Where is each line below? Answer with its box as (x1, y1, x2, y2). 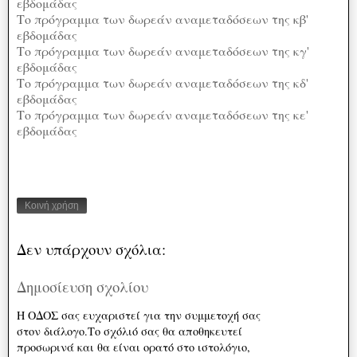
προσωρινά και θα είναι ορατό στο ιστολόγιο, (17, 339, 250, 355)
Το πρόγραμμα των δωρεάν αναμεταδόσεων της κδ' (17, 73, 308, 91)
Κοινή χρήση (25, 200, 79, 212)
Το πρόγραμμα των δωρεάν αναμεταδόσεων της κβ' (17, 10, 308, 27)
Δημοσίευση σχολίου (17, 276, 148, 296)
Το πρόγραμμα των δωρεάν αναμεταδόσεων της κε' (17, 105, 308, 123)
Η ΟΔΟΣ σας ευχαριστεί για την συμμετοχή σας (17, 308, 261, 324)
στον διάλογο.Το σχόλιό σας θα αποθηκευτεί (17, 324, 242, 339)
